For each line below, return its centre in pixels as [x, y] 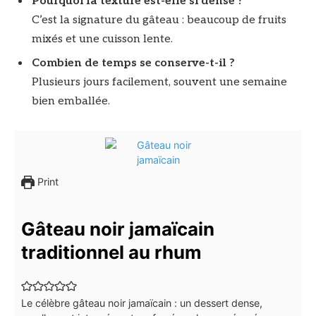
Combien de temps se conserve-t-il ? [133, 63]
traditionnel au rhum [111, 253]
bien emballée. [71, 101]
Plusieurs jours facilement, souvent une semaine [159, 82]
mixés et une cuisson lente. [102, 39]
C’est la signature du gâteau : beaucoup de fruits [159, 20]
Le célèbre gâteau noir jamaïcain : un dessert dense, [142, 303]
